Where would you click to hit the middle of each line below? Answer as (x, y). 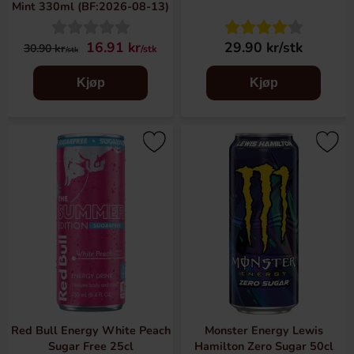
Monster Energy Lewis (264, 330)
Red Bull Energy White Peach (90, 330)
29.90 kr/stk (264, 47)
